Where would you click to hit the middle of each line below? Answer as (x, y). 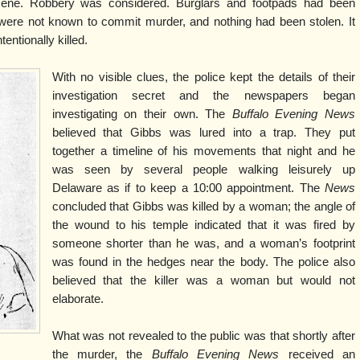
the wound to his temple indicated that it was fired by (203, 225)
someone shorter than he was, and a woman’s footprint (203, 243)
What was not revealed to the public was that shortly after (203, 335)
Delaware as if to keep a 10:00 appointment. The (188, 188)
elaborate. (78, 299)
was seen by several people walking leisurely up (203, 169)
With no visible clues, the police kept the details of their (203, 77)
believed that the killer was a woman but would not (203, 280)
